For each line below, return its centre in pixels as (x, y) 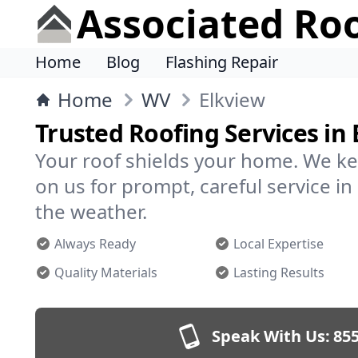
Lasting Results (279, 272)
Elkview (232, 99)
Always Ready (95, 244)
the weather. (91, 211)
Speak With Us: (271, 336)
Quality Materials (106, 272)
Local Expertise (278, 244)
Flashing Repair (222, 62)
